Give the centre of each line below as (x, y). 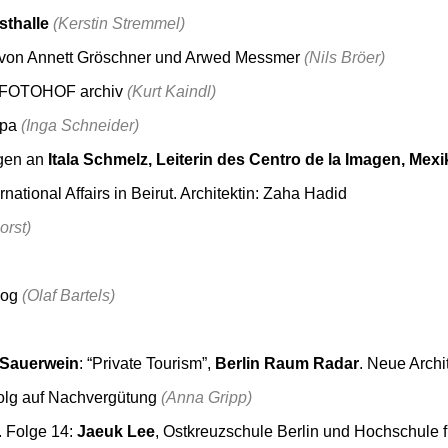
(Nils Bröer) (344, 57)
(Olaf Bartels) (68, 295)
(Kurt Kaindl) (171, 91)
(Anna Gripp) (206, 397)
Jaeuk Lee (116, 431)
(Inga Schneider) (80, 125)
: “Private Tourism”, (147, 363)
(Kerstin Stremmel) (119, 23)
